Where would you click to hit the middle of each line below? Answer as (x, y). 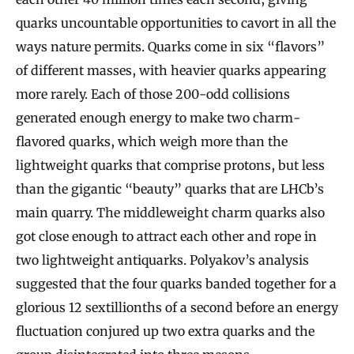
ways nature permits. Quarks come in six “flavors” (170, 46)
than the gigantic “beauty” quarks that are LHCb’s (170, 188)
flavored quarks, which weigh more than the (152, 141)
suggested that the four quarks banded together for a (176, 283)
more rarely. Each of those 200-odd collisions (153, 94)
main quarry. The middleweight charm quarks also (170, 212)
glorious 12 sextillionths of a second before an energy (177, 307)
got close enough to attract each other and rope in (166, 236)
